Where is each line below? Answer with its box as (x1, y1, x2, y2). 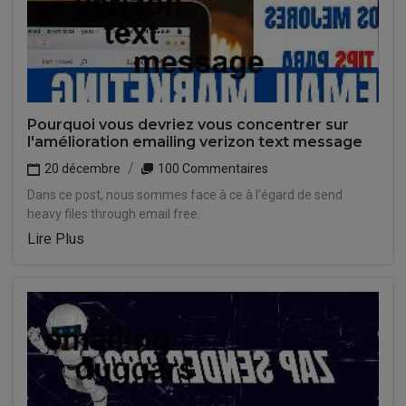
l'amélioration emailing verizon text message (27, 133, 362, 150)
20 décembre (42, 161, 121, 176)
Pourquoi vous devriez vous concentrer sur (27, 116, 349, 133)
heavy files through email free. (27, 207, 200, 221)
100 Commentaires (155, 161, 268, 176)
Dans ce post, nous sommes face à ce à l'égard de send (27, 188, 343, 202)
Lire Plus (27, 230, 84, 247)
